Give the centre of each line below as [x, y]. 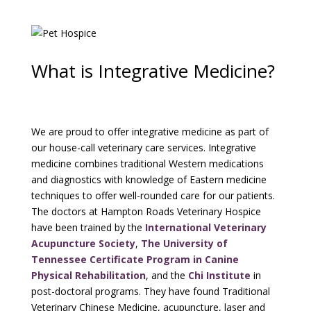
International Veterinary [205, 227]
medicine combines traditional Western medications [147, 163]
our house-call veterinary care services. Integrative [143, 148]
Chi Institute [219, 275]
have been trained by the [88, 227]
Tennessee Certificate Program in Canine [135, 259]
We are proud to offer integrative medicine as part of [150, 132]
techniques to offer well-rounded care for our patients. [153, 195]
